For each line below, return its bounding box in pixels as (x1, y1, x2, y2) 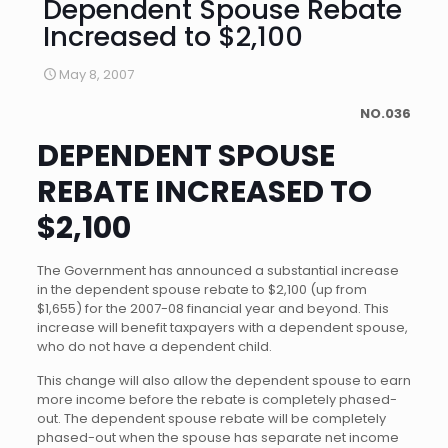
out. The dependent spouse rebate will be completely (36, 409, 386, 428)
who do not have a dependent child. (36, 337, 272, 356)
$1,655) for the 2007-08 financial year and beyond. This (36, 299, 389, 318)
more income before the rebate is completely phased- (36, 390, 397, 409)
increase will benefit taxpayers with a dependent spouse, (36, 318, 408, 337)
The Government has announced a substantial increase (36, 261, 399, 280)
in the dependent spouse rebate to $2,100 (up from (36, 280, 367, 299)
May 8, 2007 (59, 65, 134, 84)
